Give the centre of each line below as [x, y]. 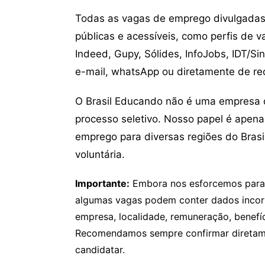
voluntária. [100, 154]
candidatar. [100, 250]
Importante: [102, 183]
